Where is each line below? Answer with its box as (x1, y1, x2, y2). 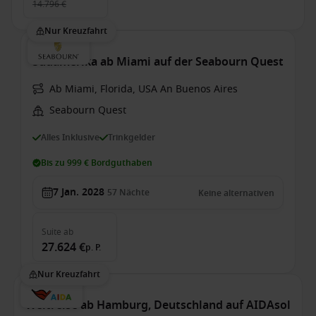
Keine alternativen (198, 187, 274, 200)
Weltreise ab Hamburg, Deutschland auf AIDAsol (25, 297, 291, 314)
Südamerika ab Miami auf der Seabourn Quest (32, 54, 284, 71)
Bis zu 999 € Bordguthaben (41, 157, 152, 169)
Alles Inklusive (41, 130, 99, 144)
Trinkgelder (108, 130, 155, 144)
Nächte (119, 186, 150, 199)
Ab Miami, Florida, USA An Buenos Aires (49, 82, 238, 97)
